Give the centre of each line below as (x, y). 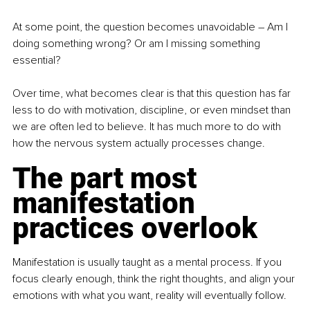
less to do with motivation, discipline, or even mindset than (153, 110)
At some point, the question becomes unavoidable (135, 27)
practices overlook (135, 228)
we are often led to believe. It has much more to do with (148, 126)
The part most (108, 178)
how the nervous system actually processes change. (139, 143)
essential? (37, 60)
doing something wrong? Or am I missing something (138, 43)
